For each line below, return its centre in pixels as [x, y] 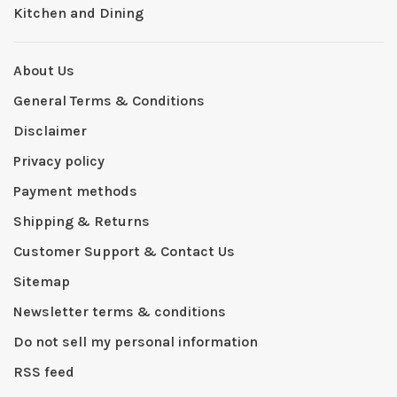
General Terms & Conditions [109, 101]
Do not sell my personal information [136, 342]
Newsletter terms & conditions [120, 311]
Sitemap [42, 281]
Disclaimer [50, 131]
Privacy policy [59, 161]
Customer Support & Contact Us [124, 251]
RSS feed [44, 372]
